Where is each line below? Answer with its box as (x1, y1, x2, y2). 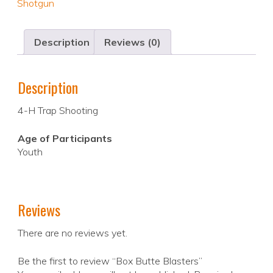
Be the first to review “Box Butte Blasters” (18, 255, 202, 268)
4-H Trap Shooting (18, 104, 98, 117)
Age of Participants (18, 132, 112, 145)
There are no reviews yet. (18, 227, 127, 239)
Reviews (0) (104, 36, 161, 49)
